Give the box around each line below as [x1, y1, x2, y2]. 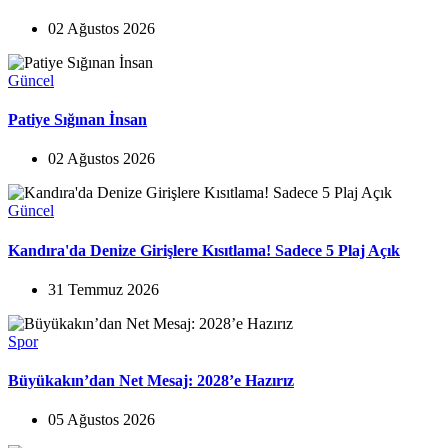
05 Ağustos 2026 [48, 411, 155, 429]
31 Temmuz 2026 [48, 280, 159, 298]
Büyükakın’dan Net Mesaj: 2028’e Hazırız [8, 372, 294, 390]
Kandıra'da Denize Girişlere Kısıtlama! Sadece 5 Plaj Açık [8, 241, 400, 259]
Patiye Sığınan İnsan [8, 111, 147, 129]
